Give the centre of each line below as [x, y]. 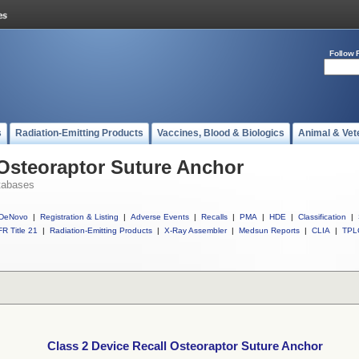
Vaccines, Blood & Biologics [221, 133]
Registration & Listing [79, 217]
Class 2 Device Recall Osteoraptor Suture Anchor [185, 346]
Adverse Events [160, 217]
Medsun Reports [269, 230]
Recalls [214, 217]
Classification [322, 217]
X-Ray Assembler [196, 230]
